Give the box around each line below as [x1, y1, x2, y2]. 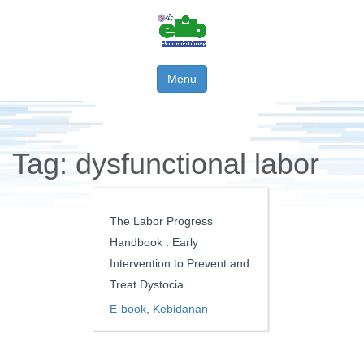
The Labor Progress [110, 214, 213, 227]
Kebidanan [153, 302, 208, 315]
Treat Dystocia [110, 278, 184, 291]
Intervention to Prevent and [110, 257, 249, 270]
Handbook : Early [110, 236, 198, 249]
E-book [110, 302, 146, 315]
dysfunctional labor [76, 147, 319, 180]
